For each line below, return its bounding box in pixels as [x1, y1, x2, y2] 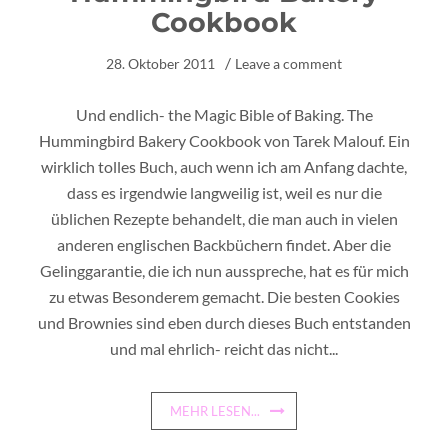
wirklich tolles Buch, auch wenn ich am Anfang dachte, [41, 157, 407, 176]
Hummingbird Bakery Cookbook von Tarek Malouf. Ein [38, 131, 410, 150]
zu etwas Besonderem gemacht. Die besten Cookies [48, 287, 400, 306]
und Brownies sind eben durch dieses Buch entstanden [37, 313, 411, 332]
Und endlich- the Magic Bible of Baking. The [75, 105, 373, 124]
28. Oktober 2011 [106, 55, 215, 72]
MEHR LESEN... [170, 403, 260, 419]
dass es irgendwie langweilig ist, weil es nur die [66, 183, 382, 202]
